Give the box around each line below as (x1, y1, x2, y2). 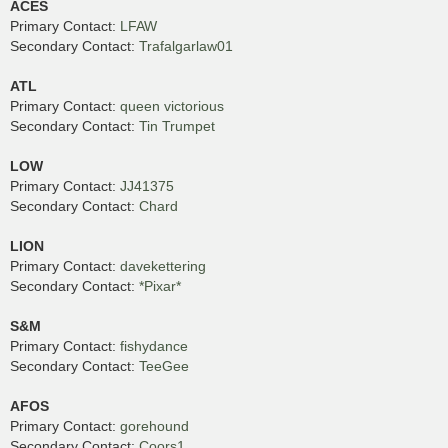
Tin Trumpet (139, 117, 215, 134)
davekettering (120, 257, 206, 274)
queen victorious (120, 97, 224, 114)
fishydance (120, 337, 188, 354)
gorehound (120, 417, 189, 434)
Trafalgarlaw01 (139, 37, 233, 54)
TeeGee (139, 357, 189, 374)
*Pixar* (139, 277, 181, 294)
